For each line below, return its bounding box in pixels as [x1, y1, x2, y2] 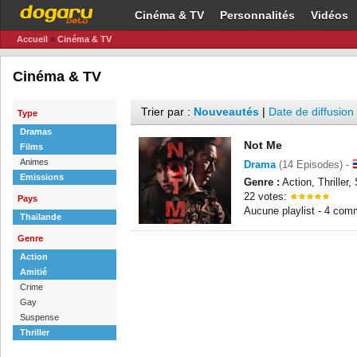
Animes [20, 157, 49, 167]
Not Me [244, 139, 282, 151]
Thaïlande [20, 212, 61, 222]
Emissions [20, 172, 64, 182]
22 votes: [244, 190, 290, 202]
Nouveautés [194, 105, 259, 118]
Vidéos [311, 9, 348, 22]
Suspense [20, 312, 59, 322]
